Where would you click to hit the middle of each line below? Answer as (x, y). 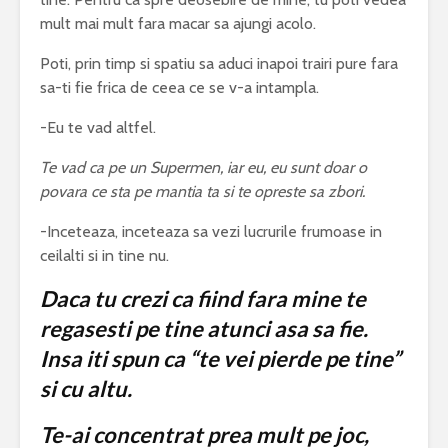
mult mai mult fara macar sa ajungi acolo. (178, 24)
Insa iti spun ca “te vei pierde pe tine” (220, 359)
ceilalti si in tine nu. (104, 256)
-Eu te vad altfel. (98, 128)
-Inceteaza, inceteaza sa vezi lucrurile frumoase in (211, 232)
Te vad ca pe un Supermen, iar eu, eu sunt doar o (203, 168)
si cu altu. (86, 389)
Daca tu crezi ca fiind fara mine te (203, 299)
